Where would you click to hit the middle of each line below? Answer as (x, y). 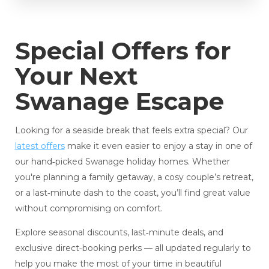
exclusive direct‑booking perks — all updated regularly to (133, 248)
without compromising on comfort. (89, 208)
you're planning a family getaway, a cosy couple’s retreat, (134, 177)
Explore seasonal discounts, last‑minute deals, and (119, 232)
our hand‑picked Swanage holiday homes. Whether (122, 161)
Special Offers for (122, 50)
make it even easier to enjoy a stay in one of (158, 146)
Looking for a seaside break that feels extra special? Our (131, 130)
